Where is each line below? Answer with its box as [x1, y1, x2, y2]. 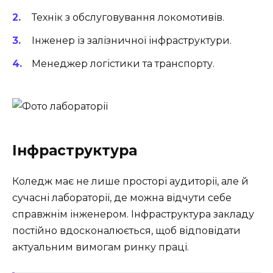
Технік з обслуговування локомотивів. [32, 11, 224, 23]
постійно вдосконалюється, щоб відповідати [12, 225, 241, 237]
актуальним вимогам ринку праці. [12, 241, 189, 253]
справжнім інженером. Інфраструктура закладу [12, 208, 254, 221]
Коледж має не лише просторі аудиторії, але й [12, 175, 249, 188]
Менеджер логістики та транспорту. [32, 58, 214, 70]
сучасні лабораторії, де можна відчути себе [12, 192, 232, 204]
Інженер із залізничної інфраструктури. [32, 35, 232, 47]
